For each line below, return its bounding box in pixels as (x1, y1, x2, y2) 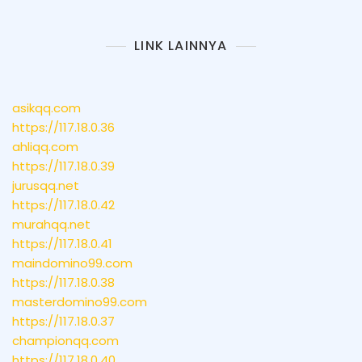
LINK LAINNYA (134, 36, 228, 56)
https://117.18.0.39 (12, 158, 115, 175)
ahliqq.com (12, 138, 78, 156)
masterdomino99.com (12, 293, 147, 311)
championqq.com (12, 332, 119, 350)
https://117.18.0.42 (12, 196, 115, 214)
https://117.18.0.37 (12, 313, 115, 330)
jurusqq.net (12, 177, 79, 195)
